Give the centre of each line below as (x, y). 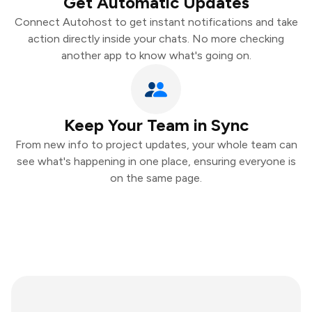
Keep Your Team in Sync (156, 125)
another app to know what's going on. (156, 55)
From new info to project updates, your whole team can (156, 145)
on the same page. (156, 178)
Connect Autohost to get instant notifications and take (156, 22)
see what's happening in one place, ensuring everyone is (156, 161)
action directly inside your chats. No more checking (156, 39)
